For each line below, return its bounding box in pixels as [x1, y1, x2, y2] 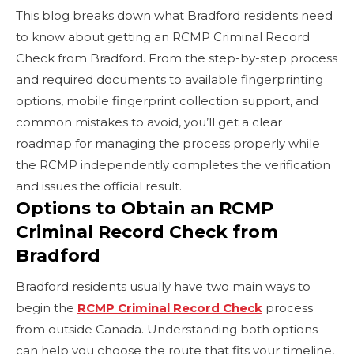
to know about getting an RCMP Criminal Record [16, 28, 310, 44]
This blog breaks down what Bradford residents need [16, 7, 333, 23]
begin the [16, 299, 77, 315]
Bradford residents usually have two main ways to [16, 278, 311, 294]
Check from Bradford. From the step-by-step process [16, 50, 337, 66]
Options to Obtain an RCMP [16, 197, 273, 219]
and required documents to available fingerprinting [16, 71, 323, 87]
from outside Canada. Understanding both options [16, 321, 318, 337]
